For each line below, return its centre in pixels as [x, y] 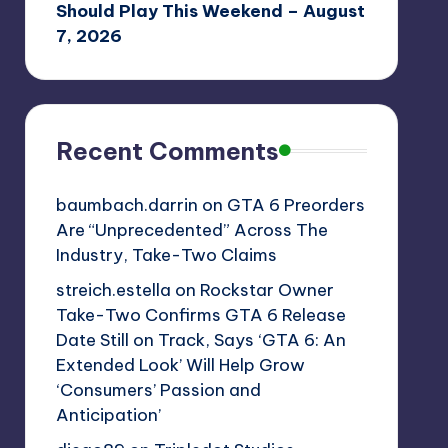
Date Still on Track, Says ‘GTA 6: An [200, 339]
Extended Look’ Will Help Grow [180, 364]
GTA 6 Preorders [295, 204]
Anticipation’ [108, 414]
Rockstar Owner [266, 289]
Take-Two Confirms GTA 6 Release [200, 314]
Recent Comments [167, 150]
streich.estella [113, 289]
